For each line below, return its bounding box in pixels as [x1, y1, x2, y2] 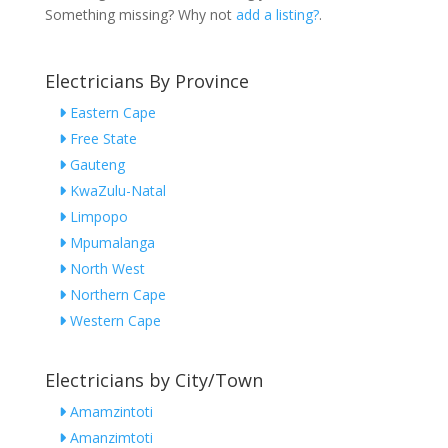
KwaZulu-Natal [65, 180, 166, 200]
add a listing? [235, 4, 319, 24]
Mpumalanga [65, 232, 155, 252]
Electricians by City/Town [44, 367, 263, 392]
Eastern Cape [65, 102, 156, 122]
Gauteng [65, 154, 125, 174]
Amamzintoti [65, 401, 153, 421]
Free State [65, 128, 137, 148]
